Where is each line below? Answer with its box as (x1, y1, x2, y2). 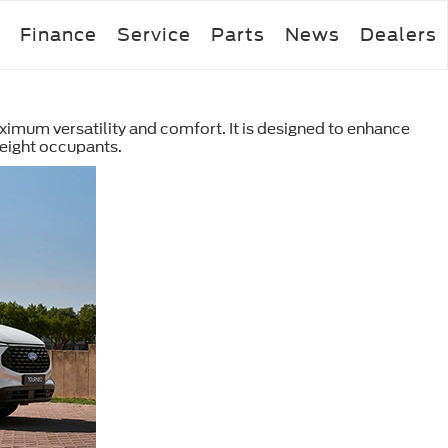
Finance (20, 23, 97, 45)
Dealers (360, 23, 437, 45)
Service (117, 23, 191, 45)
